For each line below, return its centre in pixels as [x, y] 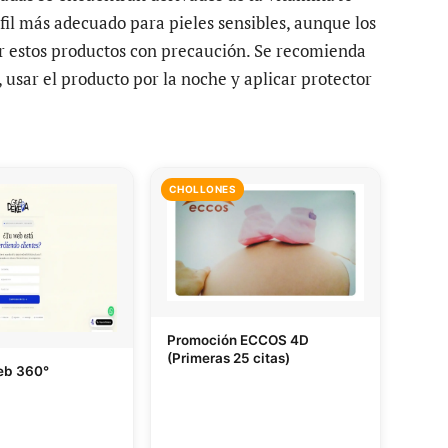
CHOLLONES [202, 189]
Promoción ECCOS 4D [237, 340]
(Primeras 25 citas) [228, 358]
